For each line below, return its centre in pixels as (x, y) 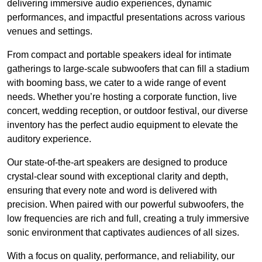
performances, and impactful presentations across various (126, 18)
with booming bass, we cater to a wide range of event (116, 83)
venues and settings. (50, 32)
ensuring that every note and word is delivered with (112, 191)
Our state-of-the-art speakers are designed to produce (117, 163)
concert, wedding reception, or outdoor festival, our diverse (127, 111)
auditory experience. (49, 139)
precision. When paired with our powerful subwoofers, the (125, 205)
